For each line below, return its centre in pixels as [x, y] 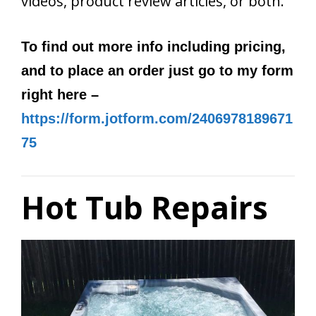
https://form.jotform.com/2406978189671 [157, 119]
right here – [60, 95]
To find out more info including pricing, [153, 47]
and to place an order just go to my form [157, 71]
